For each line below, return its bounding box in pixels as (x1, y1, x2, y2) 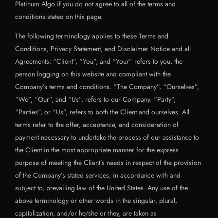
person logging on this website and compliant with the (15, 69, 171, 79)
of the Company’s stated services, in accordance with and (15, 170, 181, 180)
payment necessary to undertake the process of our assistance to (15, 132, 200, 142)
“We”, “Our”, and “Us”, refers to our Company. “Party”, (15, 94, 176, 104)
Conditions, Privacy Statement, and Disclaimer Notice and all (15, 44, 191, 54)
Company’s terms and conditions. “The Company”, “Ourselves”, (15, 82, 200, 91)
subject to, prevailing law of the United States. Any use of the (15, 183, 188, 193)
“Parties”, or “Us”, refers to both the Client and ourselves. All (15, 107, 190, 117)
